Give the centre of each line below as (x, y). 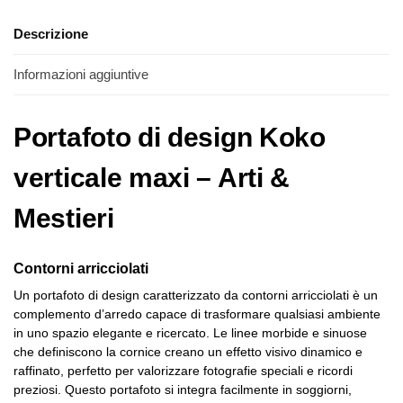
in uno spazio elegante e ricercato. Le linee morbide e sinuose (190, 333)
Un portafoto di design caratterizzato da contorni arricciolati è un (196, 296)
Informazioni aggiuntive (81, 75)
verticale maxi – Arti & (152, 178)
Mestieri (64, 219)
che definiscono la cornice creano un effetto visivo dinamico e (188, 352)
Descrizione (51, 33)
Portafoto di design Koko (170, 138)
